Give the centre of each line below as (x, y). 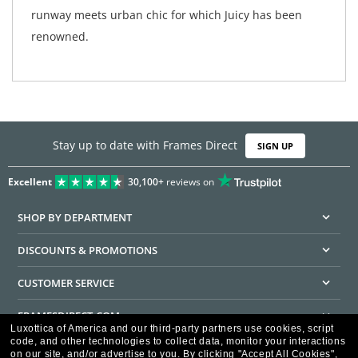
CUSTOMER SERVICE (66, 282)
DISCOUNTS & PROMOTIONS (88, 250)
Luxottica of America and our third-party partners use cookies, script (172, 328)
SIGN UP (275, 146)
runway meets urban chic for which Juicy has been (166, 14)
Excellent (30, 181)
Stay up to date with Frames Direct (145, 145)
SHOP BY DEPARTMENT (75, 217)
